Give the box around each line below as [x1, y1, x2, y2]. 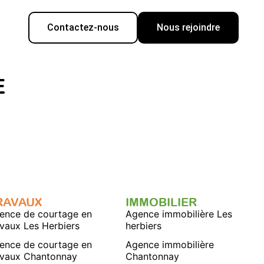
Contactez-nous [47, 22, 120, 33]
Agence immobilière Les [126, 207, 233, 220]
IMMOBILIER [126, 194, 197, 209]
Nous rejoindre [157, 22, 220, 33]
